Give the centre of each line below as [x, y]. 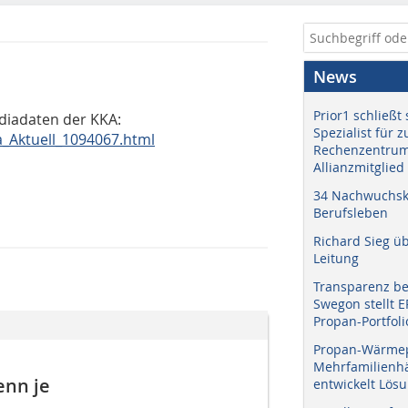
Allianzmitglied [359, 167]
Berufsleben [351, 213]
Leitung [336, 258]
